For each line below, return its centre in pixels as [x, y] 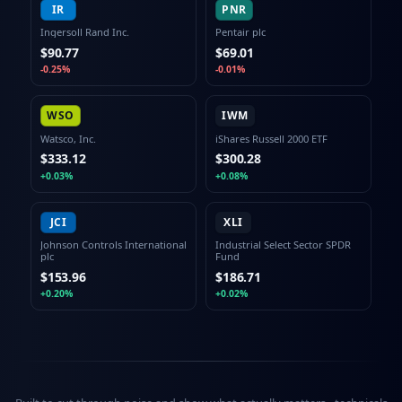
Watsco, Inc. [68, 138]
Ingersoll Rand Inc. [84, 32]
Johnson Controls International [113, 245]
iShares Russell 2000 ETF [271, 138]
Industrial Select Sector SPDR [283, 245]
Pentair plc [240, 32]
